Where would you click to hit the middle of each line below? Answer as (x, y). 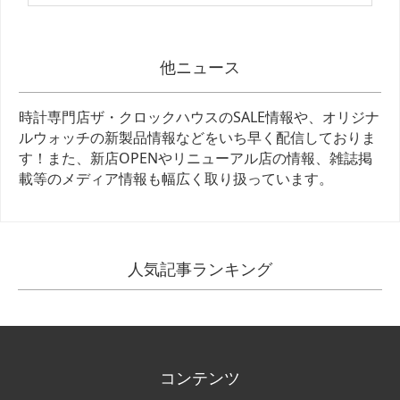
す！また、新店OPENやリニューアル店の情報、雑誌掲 (196, 158)
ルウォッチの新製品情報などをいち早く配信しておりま (197, 137)
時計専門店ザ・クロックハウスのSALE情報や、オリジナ (199, 117)
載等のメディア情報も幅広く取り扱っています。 (176, 178)
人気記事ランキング (200, 268)
